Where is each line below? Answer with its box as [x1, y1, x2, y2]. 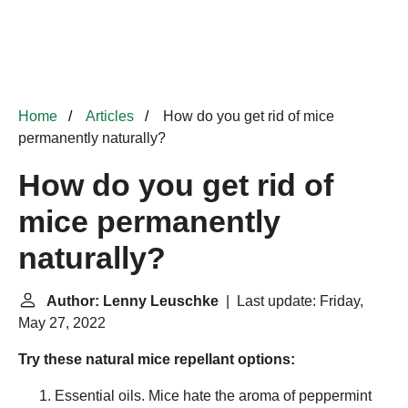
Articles [86, 108, 134, 124]
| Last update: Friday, [219, 293, 363, 309]
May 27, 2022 [18, 315, 106, 331]
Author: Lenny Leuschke [46, 293, 219, 309]
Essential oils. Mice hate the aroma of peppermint [55, 388, 372, 403]
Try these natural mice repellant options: [18, 352, 295, 367]
